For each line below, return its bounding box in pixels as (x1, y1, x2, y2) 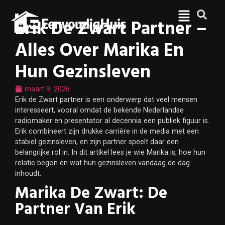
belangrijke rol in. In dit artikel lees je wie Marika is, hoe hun (15, 148, 205, 157)
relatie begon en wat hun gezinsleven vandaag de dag (15, 158, 190, 167)
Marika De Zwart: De (15, 181, 167, 207)
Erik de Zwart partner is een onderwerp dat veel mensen (15, 95, 197, 104)
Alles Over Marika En (15, 36, 184, 66)
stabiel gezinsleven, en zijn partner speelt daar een (15, 137, 179, 146)
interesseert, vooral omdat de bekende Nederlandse (15, 105, 184, 115)
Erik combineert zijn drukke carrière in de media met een (15, 127, 199, 136)
